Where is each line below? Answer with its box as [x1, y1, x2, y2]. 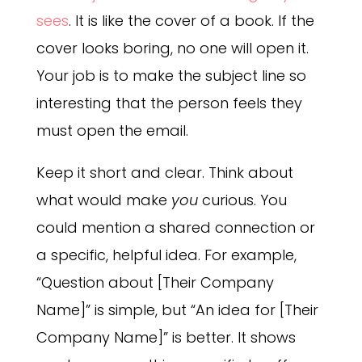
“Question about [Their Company [36, 271, 274, 293]
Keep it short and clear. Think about [36, 162, 293, 183]
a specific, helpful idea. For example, [36, 244, 297, 265]
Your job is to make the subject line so [36, 65, 306, 86]
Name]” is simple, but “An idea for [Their [36, 299, 318, 320]
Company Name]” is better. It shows [36, 326, 296, 347]
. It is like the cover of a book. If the [68, 10, 314, 31]
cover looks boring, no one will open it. [36, 37, 309, 58]
